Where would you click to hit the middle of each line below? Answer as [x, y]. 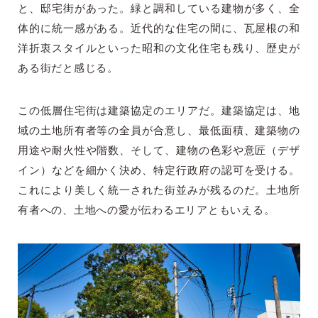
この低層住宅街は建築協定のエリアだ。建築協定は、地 [159, 111]
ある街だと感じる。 [68, 69]
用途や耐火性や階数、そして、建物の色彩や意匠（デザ [159, 151]
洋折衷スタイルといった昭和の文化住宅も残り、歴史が [159, 49]
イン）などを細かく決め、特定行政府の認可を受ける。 [159, 171]
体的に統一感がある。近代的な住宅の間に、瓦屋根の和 [159, 29]
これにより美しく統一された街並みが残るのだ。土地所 [159, 191]
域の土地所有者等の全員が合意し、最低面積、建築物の [159, 131]
